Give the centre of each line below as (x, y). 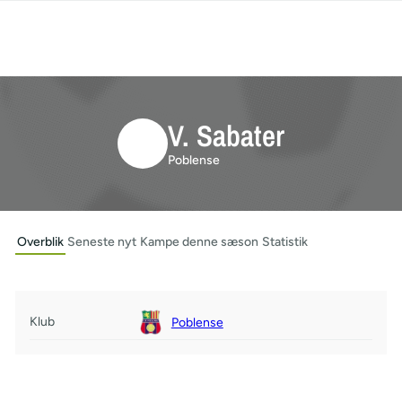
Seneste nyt (101, 242)
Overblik (40, 242)
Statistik (284, 242)
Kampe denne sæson (199, 242)
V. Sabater (226, 135)
